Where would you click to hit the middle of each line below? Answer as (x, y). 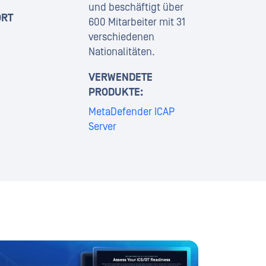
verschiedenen (121, 37)
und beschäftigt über (136, 7)
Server (102, 127)
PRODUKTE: (115, 92)
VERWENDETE (120, 77)
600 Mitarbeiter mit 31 (137, 22)
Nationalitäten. (121, 52)
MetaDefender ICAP (131, 112)
